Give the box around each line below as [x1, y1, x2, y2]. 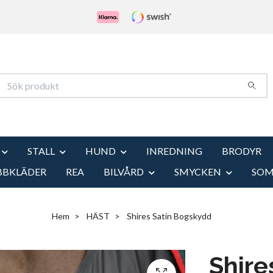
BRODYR [222, 145, 261, 157]
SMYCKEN [174, 165, 221, 177]
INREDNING [146, 145, 202, 157]
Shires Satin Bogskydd [125, 210, 211, 221]
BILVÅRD [103, 165, 144, 177]
